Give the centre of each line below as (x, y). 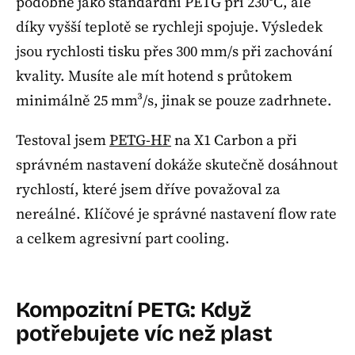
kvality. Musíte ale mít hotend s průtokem (154, 75)
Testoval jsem (63, 140)
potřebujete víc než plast (144, 334)
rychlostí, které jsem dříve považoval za (148, 189)
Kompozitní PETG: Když (134, 310)
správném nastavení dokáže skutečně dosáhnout (177, 165)
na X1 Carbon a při (234, 140)
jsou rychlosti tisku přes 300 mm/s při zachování (174, 51)
